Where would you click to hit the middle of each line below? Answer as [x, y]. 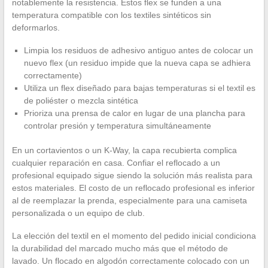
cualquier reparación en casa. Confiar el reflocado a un [116, 163]
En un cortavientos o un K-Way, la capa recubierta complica [124, 150]
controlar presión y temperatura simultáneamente [117, 126]
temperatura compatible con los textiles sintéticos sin [111, 15]
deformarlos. [36, 28]
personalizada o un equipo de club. [78, 213]
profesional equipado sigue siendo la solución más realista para [132, 176]
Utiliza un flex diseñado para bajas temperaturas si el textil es [139, 88]
